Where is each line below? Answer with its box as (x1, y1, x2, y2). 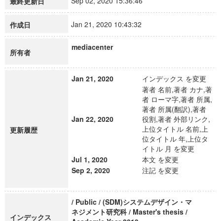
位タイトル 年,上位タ (142, 134, 208, 144)
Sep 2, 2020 (72, 165, 110, 175)
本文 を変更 (142, 154, 179, 164)
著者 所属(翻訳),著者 (142, 104, 206, 114)
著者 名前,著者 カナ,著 (142, 84, 212, 94)
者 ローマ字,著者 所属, (142, 94, 212, 104)
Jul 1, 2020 (72, 154, 108, 164)
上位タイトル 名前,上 (142, 124, 208, 134)
